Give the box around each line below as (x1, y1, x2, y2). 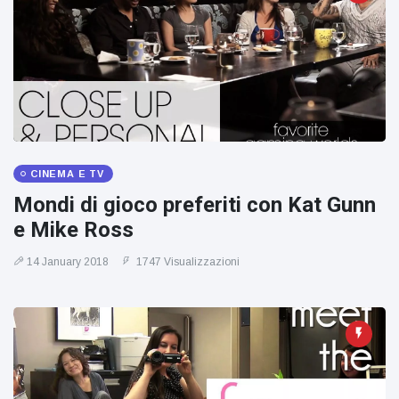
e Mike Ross (13, 217, 134, 242)
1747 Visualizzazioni (134, 256, 240, 268)
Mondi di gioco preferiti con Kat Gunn (13, 192, 376, 217)
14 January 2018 (27, 256, 109, 268)
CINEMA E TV (30, 168, 104, 179)
